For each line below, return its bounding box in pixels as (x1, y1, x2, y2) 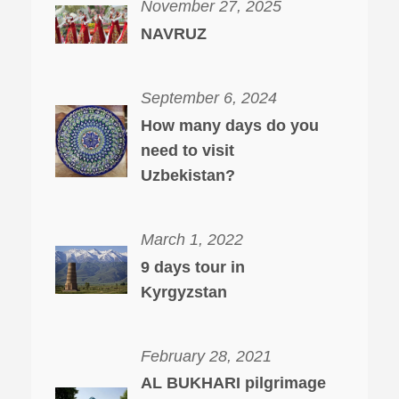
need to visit (141, 141, 234, 159)
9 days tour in (141, 257, 245, 276)
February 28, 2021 (141, 346, 272, 365)
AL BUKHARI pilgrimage (141, 374, 326, 393)
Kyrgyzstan (141, 282, 227, 301)
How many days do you (141, 116, 319, 134)
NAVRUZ (141, 25, 207, 44)
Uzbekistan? (141, 166, 235, 184)
